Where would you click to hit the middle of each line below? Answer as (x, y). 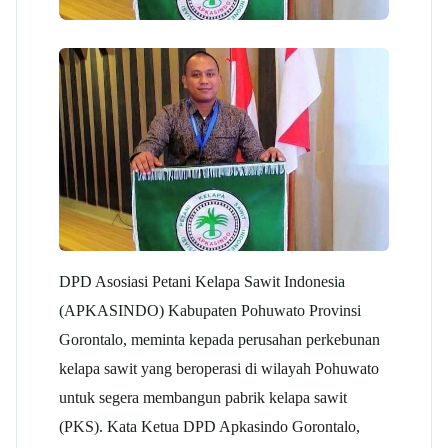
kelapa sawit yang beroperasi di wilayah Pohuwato (219, 368)
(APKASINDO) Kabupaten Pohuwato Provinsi (210, 310)
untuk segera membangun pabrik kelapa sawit (203, 397)
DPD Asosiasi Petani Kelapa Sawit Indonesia (202, 281)
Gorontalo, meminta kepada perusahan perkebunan (219, 339)
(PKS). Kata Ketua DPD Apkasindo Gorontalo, (209, 426)
